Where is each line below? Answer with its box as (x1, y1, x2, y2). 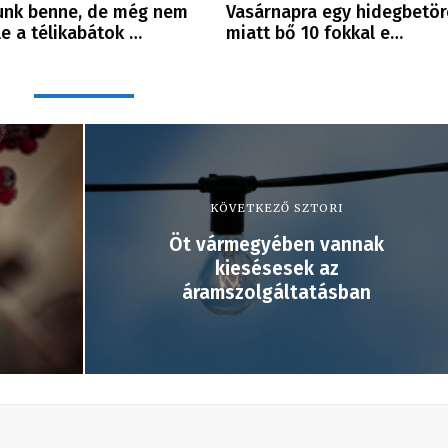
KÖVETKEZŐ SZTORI (209, 200, 344, 215)
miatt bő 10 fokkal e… (225, 21, 403, 44)
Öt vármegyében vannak (169, 232, 384, 256)
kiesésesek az (214, 256, 339, 280)
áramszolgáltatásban (182, 280, 371, 304)
